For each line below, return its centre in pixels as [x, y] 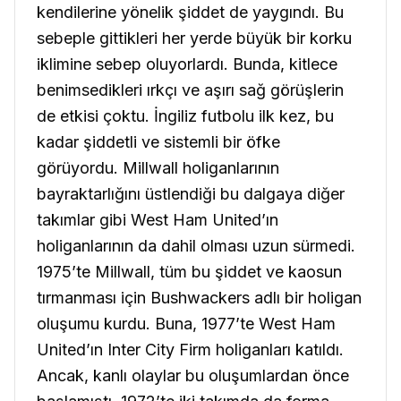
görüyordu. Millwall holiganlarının [158, 168]
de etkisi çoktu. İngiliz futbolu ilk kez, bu [185, 116]
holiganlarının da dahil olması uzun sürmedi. [196, 246]
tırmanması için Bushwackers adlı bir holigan [199, 298]
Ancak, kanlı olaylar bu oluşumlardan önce [193, 376]
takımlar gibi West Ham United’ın [158, 220]
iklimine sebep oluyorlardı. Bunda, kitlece [187, 64]
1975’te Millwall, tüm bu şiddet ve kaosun [189, 272]
